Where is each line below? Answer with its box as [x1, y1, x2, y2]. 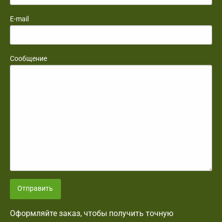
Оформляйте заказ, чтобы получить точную [10, 208, 173, 218]
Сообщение [10, 55, 47, 63]
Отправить [17, 184, 54, 193]
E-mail [10, 15, 29, 23]
